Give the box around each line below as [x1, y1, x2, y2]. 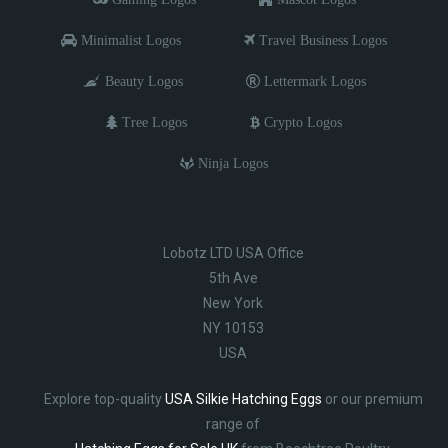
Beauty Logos [100, 73, 183, 88]
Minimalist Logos [77, 32, 181, 47]
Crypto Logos [260, 114, 342, 129]
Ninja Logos [194, 155, 268, 170]
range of [206, 415, 260, 432]
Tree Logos [118, 114, 187, 129]
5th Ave [208, 269, 258, 286]
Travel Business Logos [255, 32, 387, 47]
